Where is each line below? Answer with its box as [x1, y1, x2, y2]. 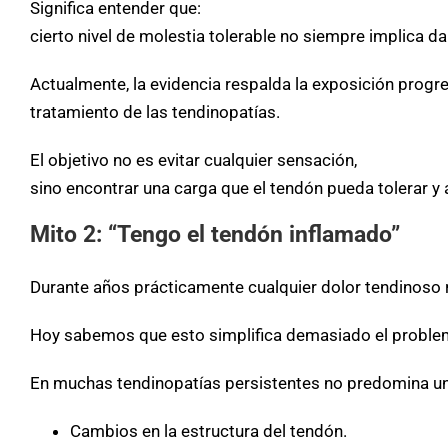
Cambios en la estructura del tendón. [70, 421, 347, 442]
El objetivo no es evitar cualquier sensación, [30, 150, 357, 171]
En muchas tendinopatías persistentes [30, 373, 324, 394]
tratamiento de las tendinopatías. [30, 102, 280, 123]
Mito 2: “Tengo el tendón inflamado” [30, 221, 400, 249]
